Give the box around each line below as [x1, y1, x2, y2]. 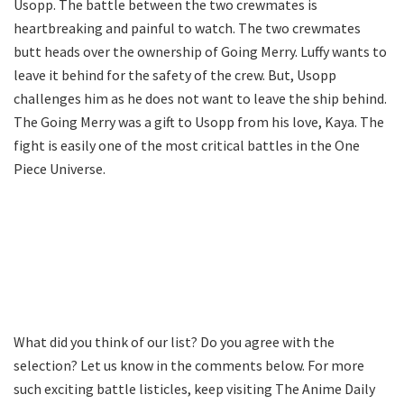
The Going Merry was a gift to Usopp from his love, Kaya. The [14, 112, 384, 131]
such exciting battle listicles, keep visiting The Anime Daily [14, 379, 375, 398]
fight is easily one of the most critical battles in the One [14, 135, 360, 154]
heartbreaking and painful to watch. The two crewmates [14, 18, 361, 37]
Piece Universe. [14, 159, 106, 178]
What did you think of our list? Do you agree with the [14, 332, 335, 351]
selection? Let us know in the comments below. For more [14, 355, 364, 374]
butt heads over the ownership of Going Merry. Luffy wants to [14, 41, 387, 60]
